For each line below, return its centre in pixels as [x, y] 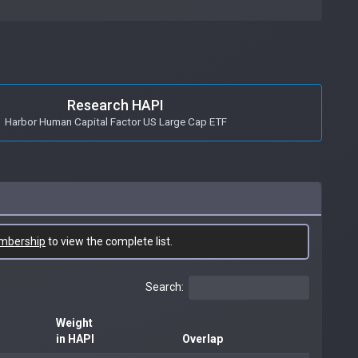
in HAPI [75, 338]
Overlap [203, 338]
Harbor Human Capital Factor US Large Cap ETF [115, 121]
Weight [74, 322]
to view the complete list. [109, 241]
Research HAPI [115, 105]
